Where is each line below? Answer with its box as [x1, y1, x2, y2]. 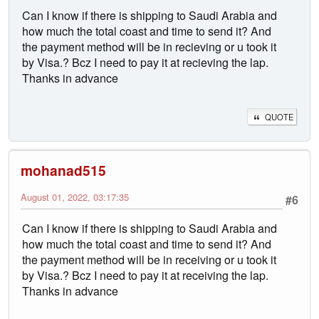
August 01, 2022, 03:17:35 [21, 190, 129, 204]
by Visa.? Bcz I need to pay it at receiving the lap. [22, 267, 268, 284]
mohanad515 [21, 160, 106, 181]
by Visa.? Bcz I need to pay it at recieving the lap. [22, 54, 268, 71]
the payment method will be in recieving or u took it [22, 38, 276, 56]
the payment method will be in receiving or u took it [22, 251, 276, 268]
